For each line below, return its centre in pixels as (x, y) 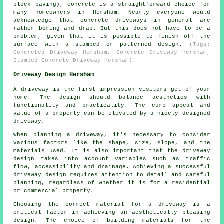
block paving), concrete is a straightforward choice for (112, 4)
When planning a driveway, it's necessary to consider (112, 135)
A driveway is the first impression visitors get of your (112, 89)
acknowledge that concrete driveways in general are (112, 20)
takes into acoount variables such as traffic (122, 159)
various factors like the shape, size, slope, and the (112, 143)
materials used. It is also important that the (98, 151)
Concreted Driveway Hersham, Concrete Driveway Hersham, (112, 52)
